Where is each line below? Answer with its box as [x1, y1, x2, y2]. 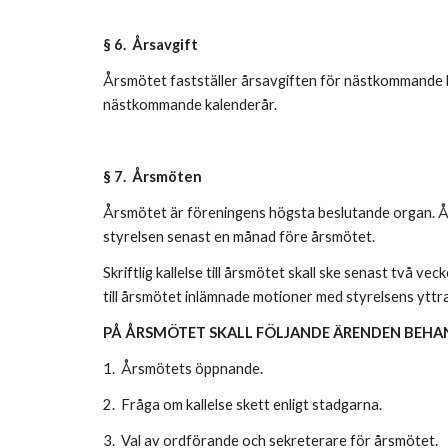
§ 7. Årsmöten [102, 168, 205, 185]
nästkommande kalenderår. [102, 96, 280, 113]
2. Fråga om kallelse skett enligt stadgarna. [102, 396, 385, 413]
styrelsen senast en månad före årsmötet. [102, 228, 375, 245]
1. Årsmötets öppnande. [102, 360, 266, 377]
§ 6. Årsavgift [102, 36, 201, 53]
